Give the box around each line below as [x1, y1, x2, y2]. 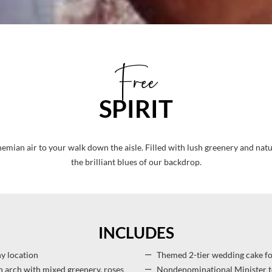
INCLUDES [98, 223, 174, 242]
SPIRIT [99, 94, 173, 123]
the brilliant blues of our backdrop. [70, 157, 202, 167]
